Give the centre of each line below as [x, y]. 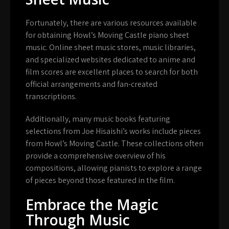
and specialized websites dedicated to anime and [110, 59]
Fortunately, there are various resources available [111, 22]
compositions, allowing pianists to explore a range [114, 168]
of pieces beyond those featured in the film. [100, 180]
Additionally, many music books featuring [98, 119]
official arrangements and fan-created [91, 84]
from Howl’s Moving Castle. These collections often [114, 143]
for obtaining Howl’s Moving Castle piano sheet [107, 35]
